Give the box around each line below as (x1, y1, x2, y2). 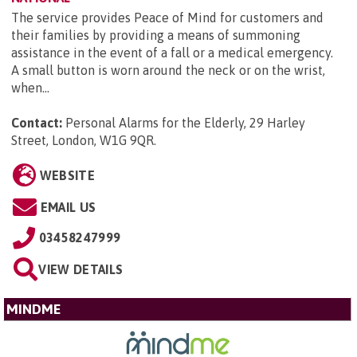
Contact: (11, 116, 62, 131)
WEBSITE (39, 168, 95, 183)
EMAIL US (40, 200, 96, 215)
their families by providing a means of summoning (11, 28, 300, 43)
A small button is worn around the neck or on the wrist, (11, 63, 325, 78)
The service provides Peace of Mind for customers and (11, 10, 324, 25)
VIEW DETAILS (38, 262, 124, 277)
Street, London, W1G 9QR (11, 133, 154, 148)
